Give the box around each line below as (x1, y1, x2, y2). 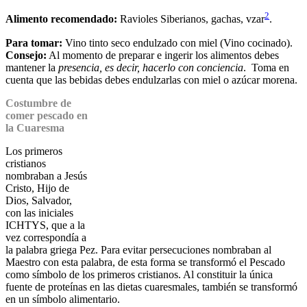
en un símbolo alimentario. (5, 293, 120, 305)
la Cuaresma (5, 121, 64, 134)
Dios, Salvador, (5, 194, 72, 206)
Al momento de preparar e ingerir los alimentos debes (47, 49, 279, 61)
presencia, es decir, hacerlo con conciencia (58, 61, 243, 73)
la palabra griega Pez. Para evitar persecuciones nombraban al (5, 243, 271, 256)
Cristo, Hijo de (5, 182, 69, 194)
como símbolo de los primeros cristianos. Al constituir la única (5, 268, 273, 280)
